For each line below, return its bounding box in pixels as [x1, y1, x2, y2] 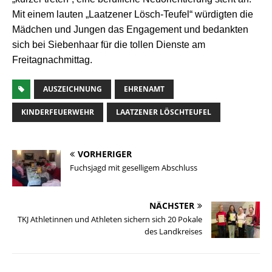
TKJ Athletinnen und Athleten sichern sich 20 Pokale [18, 214, 202, 225]
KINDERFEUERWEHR [21, 107, 94, 118]
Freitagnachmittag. [12, 55, 92, 66]
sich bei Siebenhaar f [12, 39, 103, 50]
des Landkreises [144, 226, 202, 237]
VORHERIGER [78, 148, 132, 160]
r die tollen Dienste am [109, 39, 205, 50]
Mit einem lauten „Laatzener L [12, 9, 140, 20]
